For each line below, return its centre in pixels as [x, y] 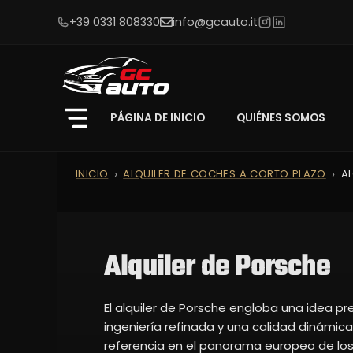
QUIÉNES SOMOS [281, 117]
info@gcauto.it [215, 22]
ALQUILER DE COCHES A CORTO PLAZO [225, 173]
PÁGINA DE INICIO [158, 117]
